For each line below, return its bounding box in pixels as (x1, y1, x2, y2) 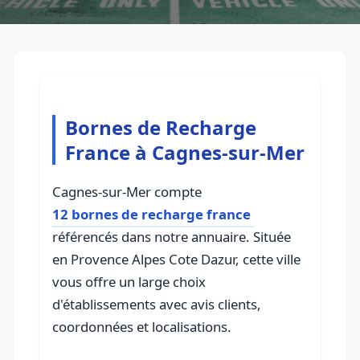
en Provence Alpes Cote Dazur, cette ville (52, 250, 301, 269)
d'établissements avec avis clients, (52, 295, 261, 314)
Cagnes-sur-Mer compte (52, 182, 202, 202)
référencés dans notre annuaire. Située (52, 227, 291, 247)
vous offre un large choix (52, 272, 206, 292)
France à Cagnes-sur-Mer (65, 139, 305, 166)
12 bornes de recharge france (52, 205, 251, 224)
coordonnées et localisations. (52, 317, 231, 337)
